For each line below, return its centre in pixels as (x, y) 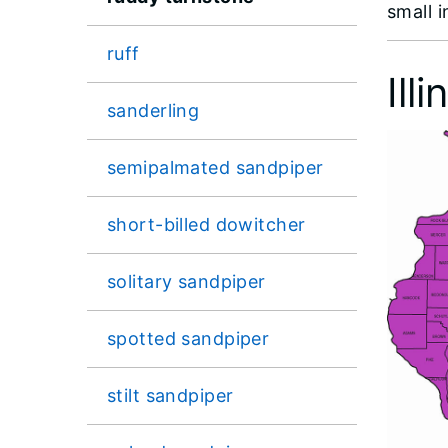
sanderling (153, 110)
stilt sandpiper (170, 395)
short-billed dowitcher (206, 224)
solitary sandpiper (186, 281)
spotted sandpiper (188, 338)
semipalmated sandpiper (215, 167)
